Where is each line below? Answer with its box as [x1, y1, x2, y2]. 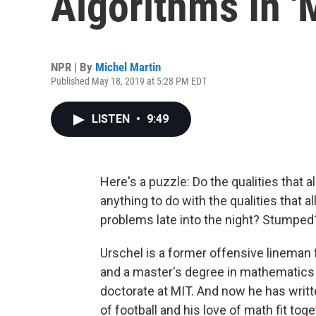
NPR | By [51, 60, 95, 74]
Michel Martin [95, 60, 161, 74]
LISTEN [92, 112, 133, 126]
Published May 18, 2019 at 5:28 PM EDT [51, 75, 207, 87]
